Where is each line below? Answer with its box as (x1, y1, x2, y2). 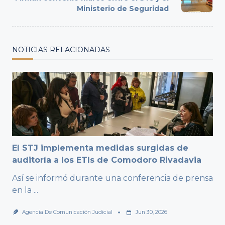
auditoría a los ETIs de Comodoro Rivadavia (12, 155, 201, 165)
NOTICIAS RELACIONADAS (12, 45, 110, 55)
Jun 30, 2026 (135, 209, 167, 216)
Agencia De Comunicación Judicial (22, 209, 113, 216)
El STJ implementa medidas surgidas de (12, 143, 188, 153)
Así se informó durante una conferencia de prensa (12, 173, 213, 183)
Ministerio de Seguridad (77, 4, 169, 14)
